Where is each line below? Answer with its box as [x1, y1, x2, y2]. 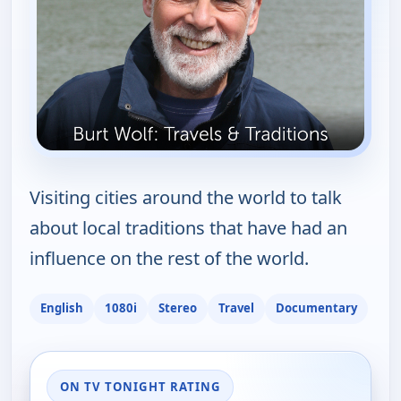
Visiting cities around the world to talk [30, 184, 342, 209]
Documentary [276, 300, 357, 317]
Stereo [158, 300, 197, 317]
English [40, 300, 83, 317]
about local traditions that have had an [30, 215, 347, 240]
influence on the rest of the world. [30, 245, 309, 270]
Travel [218, 300, 254, 317]
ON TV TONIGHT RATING [60, 378, 220, 395]
